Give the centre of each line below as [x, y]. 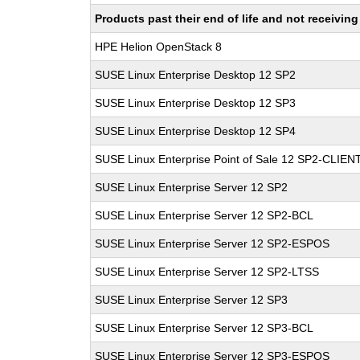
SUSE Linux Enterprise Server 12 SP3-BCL [205, 328]
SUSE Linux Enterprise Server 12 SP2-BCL [205, 215]
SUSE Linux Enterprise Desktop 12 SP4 [196, 131]
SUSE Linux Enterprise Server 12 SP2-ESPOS [213, 243]
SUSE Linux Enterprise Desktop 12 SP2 [196, 75]
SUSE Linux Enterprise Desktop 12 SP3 [196, 103]
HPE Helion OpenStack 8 [159, 47]
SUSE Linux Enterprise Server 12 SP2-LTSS [207, 272]
